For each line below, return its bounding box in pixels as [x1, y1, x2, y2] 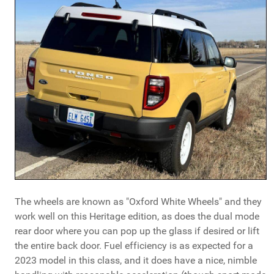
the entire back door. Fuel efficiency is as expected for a [15, 240, 253, 252]
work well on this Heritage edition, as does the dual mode [15, 210, 259, 223]
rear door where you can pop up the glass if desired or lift [15, 225, 259, 237]
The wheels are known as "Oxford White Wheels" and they [15, 196, 262, 208]
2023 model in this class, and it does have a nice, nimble [15, 254, 257, 267]
